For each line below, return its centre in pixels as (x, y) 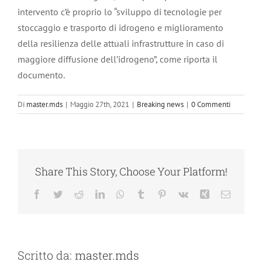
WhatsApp (144, 193)
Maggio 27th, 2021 (100, 105)
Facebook (59, 193)
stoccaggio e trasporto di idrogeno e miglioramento (120, 28)
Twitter (75, 193)
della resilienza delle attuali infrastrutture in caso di (121, 44)
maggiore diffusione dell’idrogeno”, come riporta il (118, 59)
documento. (42, 75)
